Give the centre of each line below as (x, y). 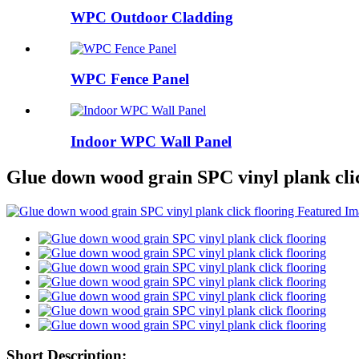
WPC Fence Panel (130, 79)
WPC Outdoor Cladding (152, 17)
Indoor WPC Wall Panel (151, 141)
